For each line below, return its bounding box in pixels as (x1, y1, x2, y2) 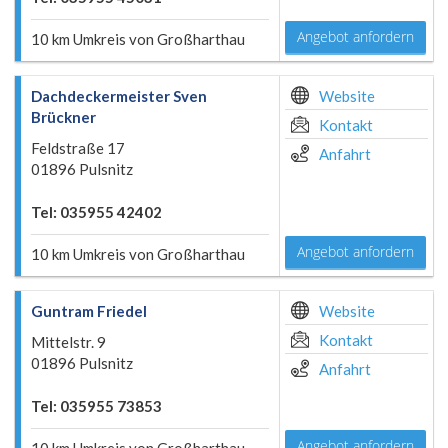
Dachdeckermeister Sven (31, 87, 207, 105)
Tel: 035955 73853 (31, 397, 162, 415)
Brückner (31, 108, 96, 126)
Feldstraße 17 (31, 139, 125, 157)
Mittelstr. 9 (31, 333, 106, 351)
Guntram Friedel (31, 302, 147, 320)
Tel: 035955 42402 (31, 203, 162, 221)
